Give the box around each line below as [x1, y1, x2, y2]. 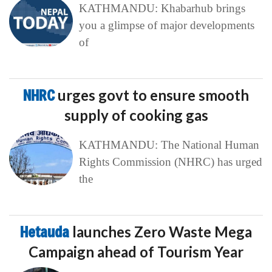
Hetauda [20, 222, 72, 242]
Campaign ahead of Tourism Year [29, 243, 243, 261]
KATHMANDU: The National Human [78, 138, 259, 152]
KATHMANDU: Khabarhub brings [78, 2, 245, 15]
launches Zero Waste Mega [72, 223, 252, 241]
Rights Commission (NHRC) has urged [78, 155, 262, 169]
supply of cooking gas [64, 106, 208, 124]
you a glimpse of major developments [78, 19, 254, 32]
